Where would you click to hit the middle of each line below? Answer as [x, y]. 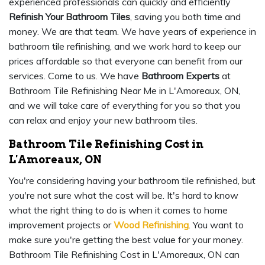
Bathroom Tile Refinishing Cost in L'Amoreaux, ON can [124, 255]
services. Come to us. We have [75, 76]
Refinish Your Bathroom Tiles [70, 17]
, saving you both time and [185, 17]
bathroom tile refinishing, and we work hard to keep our [125, 46]
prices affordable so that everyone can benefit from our [126, 61]
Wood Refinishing [151, 225]
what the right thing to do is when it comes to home [118, 210]
